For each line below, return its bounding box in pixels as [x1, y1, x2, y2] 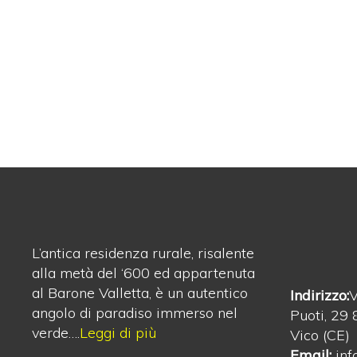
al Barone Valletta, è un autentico [32, 284, 248, 302]
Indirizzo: [289, 286, 349, 304]
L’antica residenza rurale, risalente [32, 244, 254, 262]
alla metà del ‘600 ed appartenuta [32, 264, 255, 282]
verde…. [32, 324, 80, 342]
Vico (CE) [289, 326, 350, 344]
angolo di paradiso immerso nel [32, 304, 237, 322]
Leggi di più [80, 324, 156, 342]
